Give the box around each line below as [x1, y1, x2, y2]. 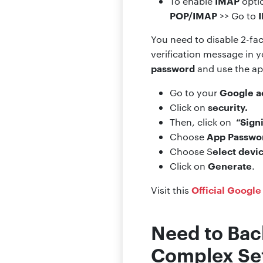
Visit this [151, 183, 191, 196]
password [151, 61, 195, 75]
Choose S [170, 144, 213, 157]
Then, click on [170, 115, 236, 128]
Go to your [170, 86, 220, 99]
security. [205, 100, 248, 113]
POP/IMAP [170, 8, 217, 22]
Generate [208, 159, 252, 172]
